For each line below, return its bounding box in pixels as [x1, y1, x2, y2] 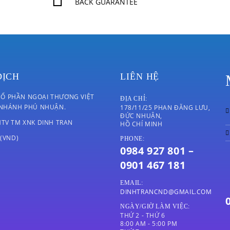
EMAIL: [120, 179, 143, 186]
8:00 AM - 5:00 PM [120, 219, 178, 228]
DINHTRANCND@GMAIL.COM [120, 187, 212, 196]
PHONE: [120, 135, 145, 142]
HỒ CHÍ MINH [120, 120, 163, 128]
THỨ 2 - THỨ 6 [120, 211, 165, 220]
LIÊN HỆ [120, 71, 160, 82]
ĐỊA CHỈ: [120, 95, 147, 102]
